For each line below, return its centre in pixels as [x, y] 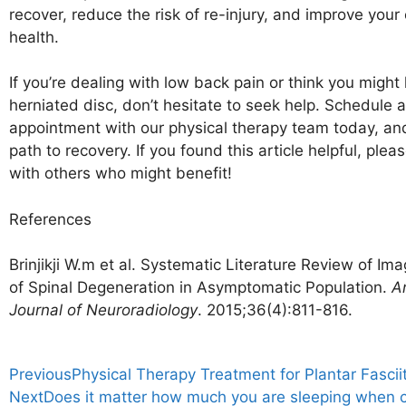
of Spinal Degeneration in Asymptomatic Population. [200, 287]
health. [34, 37]
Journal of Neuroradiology [103, 310]
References [50, 219]
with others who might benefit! [121, 173]
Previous [40, 374]
